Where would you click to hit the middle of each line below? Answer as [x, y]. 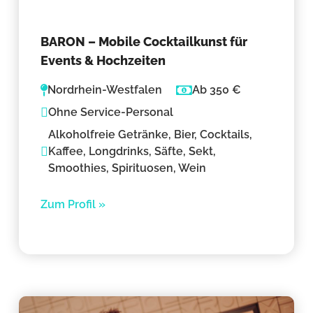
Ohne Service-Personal [111, 112]
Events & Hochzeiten [103, 61]
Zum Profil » [73, 204]
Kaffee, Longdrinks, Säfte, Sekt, [132, 151]
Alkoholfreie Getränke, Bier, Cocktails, [151, 134]
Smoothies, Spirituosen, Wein [128, 168]
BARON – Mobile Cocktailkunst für [144, 42]
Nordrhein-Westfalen [105, 89]
